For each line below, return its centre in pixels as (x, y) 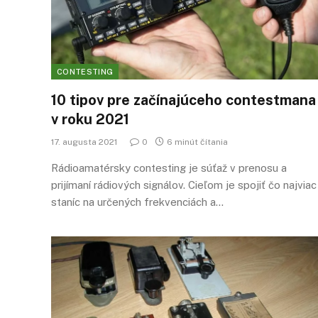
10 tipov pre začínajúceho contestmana (183, 100)
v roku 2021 (90, 119)
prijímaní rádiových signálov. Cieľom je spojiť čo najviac (184, 185)
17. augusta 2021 (84, 142)
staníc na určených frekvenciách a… (137, 202)
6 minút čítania (197, 142)
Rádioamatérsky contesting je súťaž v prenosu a (169, 168)
